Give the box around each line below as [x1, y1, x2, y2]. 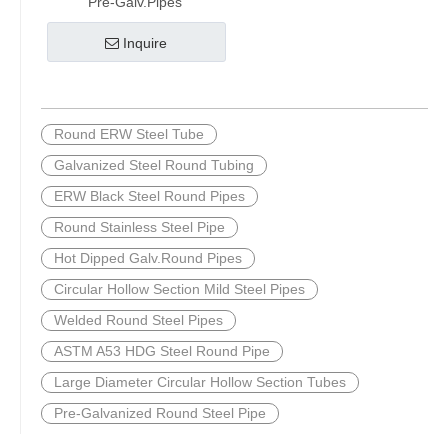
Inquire [123, 35, 168, 51]
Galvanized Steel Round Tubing [54, 157, 254, 173]
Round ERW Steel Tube [54, 126, 204, 142]
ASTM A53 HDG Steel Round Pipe [54, 343, 270, 359]
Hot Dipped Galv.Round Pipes [54, 250, 242, 266]
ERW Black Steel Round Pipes [54, 188, 245, 204]
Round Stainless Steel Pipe [54, 219, 225, 235]
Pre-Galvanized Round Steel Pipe [54, 405, 266, 421]
